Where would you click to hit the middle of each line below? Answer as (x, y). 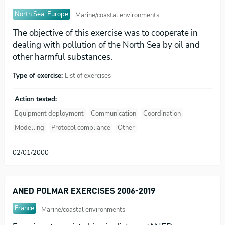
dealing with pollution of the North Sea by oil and (106, 45)
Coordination (162, 113)
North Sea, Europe (41, 14)
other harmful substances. (63, 57)
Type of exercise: (39, 76)
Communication (114, 113)
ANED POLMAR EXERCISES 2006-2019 (84, 191)
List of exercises (88, 76)
